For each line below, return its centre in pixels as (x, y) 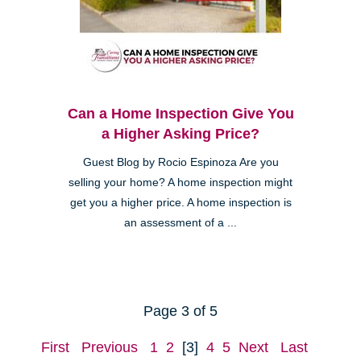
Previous (110, 347)
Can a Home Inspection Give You (180, 113)
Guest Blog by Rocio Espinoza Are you (180, 162)
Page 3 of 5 (180, 311)
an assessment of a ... (180, 222)
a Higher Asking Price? (180, 133)
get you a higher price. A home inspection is (180, 202)
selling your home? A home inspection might (180, 182)
